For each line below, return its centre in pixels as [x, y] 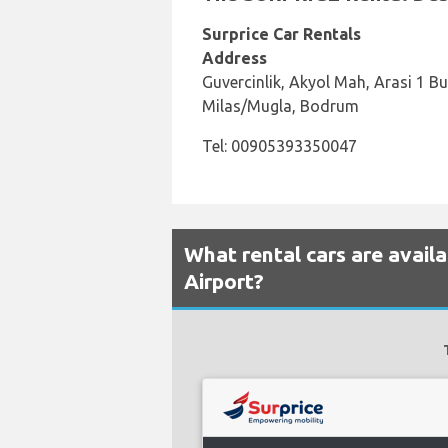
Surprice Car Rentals [281, 34]
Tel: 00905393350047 [279, 146]
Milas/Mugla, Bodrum [280, 106]
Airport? [224, 281]
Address [234, 58]
